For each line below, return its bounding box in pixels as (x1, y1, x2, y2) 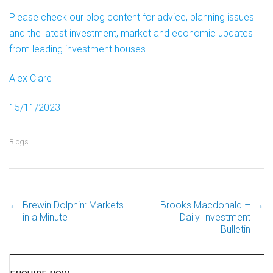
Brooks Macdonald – (160, 199, 250, 211)
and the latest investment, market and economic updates (9, 27, 253, 39)
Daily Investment (180, 211, 250, 223)
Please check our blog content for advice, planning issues (9, 12, 254, 23)
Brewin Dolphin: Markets (23, 199, 124, 211)
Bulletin (221, 224, 250, 235)
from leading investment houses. (9, 43, 148, 55)
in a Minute (23, 211, 68, 223)
